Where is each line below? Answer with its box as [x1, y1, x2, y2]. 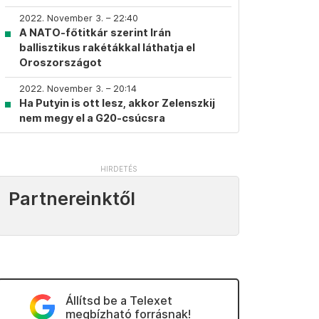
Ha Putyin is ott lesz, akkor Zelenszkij [19, 97, 215, 109]
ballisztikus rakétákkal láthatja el [19, 41, 195, 53]
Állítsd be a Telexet [65, 293, 172, 308]
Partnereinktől [9, 188, 135, 209]
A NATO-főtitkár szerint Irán [19, 26, 171, 38]
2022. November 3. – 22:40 [19, 13, 138, 23]
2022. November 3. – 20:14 [19, 83, 137, 94]
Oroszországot [19, 56, 102, 68]
